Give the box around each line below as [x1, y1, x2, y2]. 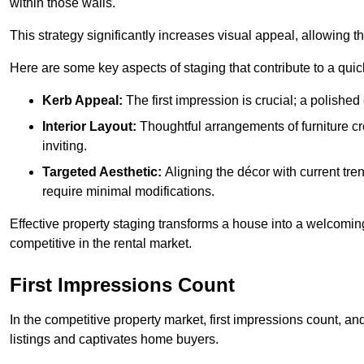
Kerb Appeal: [42, 93, 123, 107]
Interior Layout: [42, 119, 136, 133]
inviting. [42, 138, 87, 153]
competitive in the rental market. [10, 236, 192, 250]
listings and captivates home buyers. [10, 331, 219, 346]
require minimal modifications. [42, 184, 214, 198]
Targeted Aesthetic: [42, 164, 162, 179]
